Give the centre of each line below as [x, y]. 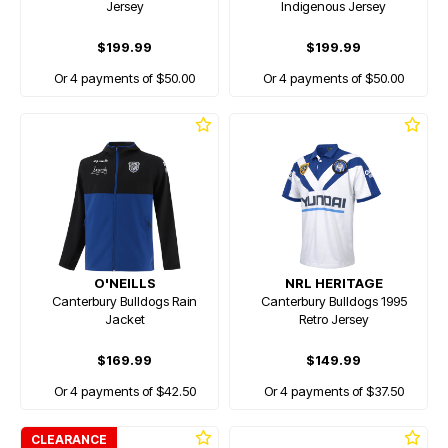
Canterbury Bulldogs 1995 [333, 301]
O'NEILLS [124, 283]
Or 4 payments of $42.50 [124, 391]
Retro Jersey [333, 319]
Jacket [124, 319]
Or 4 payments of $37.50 [333, 391]
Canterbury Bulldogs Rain [124, 301]
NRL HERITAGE [333, 283]
